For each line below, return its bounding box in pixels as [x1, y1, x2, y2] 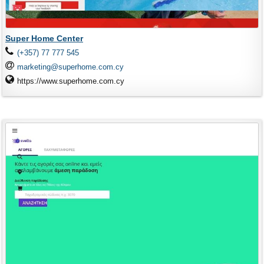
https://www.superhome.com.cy [17, 77, 125, 85]
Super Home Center [5, 34, 83, 43]
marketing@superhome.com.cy [17, 62, 124, 71]
